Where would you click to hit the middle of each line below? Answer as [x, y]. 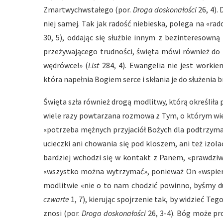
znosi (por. [62, 213]
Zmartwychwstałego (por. [88, 9]
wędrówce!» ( [66, 65]
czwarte [57, 199]
